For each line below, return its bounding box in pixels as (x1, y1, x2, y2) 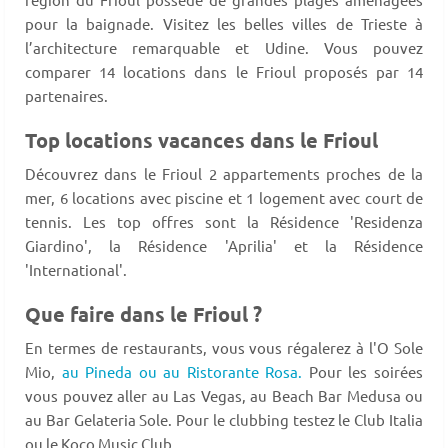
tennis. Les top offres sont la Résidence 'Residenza (25, 212, 423, 232)
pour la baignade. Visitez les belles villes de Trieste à (25, 14, 423, 34)
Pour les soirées (302, 362, 424, 382)
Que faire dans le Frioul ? (25, 301, 262, 328)
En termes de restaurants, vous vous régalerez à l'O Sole (25, 338, 423, 358)
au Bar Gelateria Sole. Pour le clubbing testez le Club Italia (25, 410, 423, 430)
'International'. (25, 260, 127, 280)
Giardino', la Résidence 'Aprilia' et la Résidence (25, 236, 423, 256)
